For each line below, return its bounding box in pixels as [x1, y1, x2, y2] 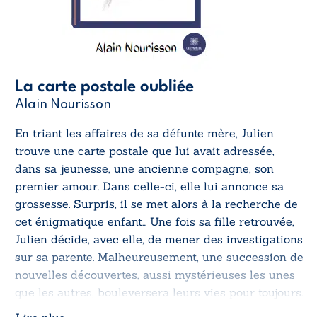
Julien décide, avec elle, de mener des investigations [15, 231, 303, 246]
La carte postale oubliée [15, 78, 194, 96]
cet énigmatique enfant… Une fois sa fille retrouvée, [15, 214, 294, 229]
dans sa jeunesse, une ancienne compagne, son [15, 161, 274, 175]
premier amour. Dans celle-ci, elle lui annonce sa [15, 178, 284, 193]
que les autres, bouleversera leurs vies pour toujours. [15, 284, 303, 299]
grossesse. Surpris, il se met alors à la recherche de [15, 196, 298, 211]
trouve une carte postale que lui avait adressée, [15, 143, 275, 158]
